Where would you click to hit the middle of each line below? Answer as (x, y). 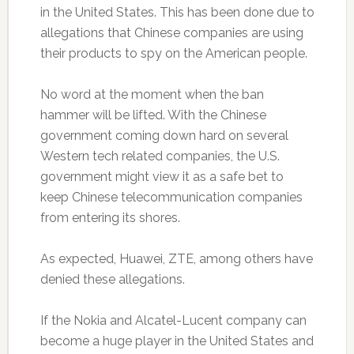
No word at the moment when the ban (152, 94)
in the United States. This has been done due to (177, 12)
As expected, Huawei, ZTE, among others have (176, 258)
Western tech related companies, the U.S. (160, 156)
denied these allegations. (112, 279)
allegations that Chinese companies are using (171, 32)
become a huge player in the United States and (177, 341)
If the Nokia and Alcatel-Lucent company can (173, 320)
